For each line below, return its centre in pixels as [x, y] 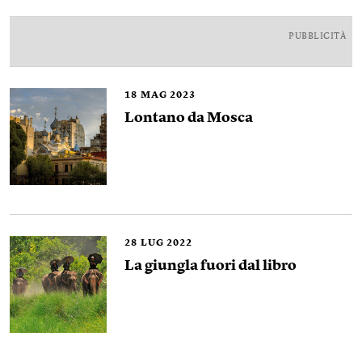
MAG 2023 [168, 95]
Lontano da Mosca [189, 118]
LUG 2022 [166, 243]
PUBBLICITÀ [317, 37]
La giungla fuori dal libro [210, 266]
